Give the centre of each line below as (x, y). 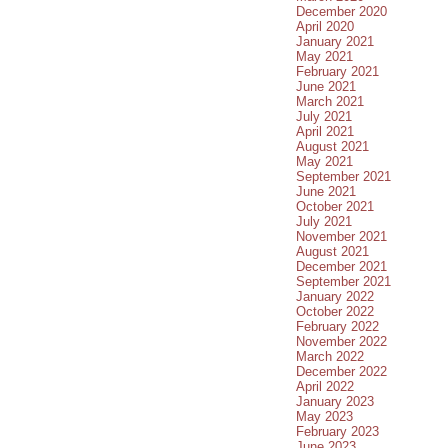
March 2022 (330, 356)
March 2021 (330, 101)
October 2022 (335, 311)
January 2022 (335, 296)
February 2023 (337, 431)
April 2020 (325, 26)
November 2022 (341, 341)
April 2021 (325, 131)
